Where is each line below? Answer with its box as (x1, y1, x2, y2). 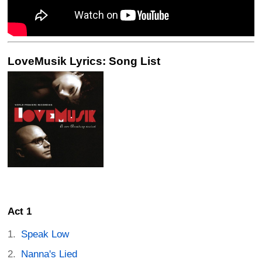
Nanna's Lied (21, 249, 78, 260)
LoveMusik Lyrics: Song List (8, 54, 160, 67)
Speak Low (21, 229, 70, 240)
